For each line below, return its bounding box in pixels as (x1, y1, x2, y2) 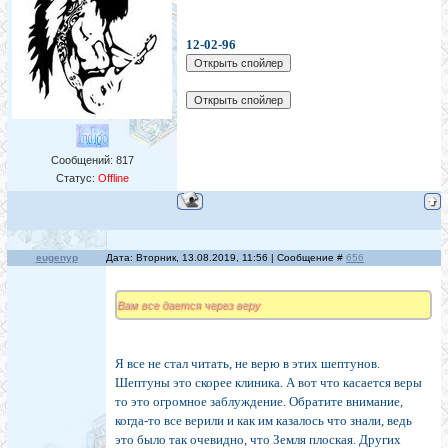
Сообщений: (50, 154, 116, 167)
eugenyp (35, 252, 78, 264)
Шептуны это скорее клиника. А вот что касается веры (115, 375, 422, 391)
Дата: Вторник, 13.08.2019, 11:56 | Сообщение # (106, 252, 346, 264)
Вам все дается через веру (117, 299, 260, 312)
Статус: (55, 172, 98, 185)
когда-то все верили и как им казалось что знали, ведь (115, 413, 412, 429)
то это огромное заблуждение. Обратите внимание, (115, 394, 403, 410)
